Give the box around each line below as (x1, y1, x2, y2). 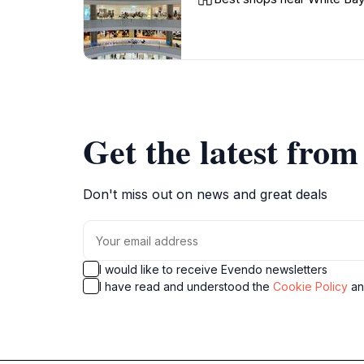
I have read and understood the (99, 279, 273, 293)
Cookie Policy (273, 279, 348, 293)
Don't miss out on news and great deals (83, 186, 327, 202)
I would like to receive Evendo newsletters (99, 262, 327, 276)
